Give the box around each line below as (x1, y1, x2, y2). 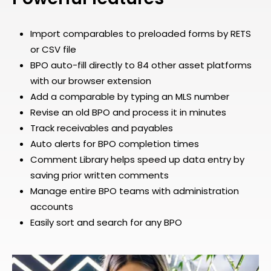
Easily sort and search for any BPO (30, 215, 182, 229)
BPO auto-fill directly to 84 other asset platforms (30, 58, 252, 71)
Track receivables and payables (30, 121, 173, 134)
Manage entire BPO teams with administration (30, 184, 239, 197)
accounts (30, 200, 73, 213)
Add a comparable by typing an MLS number (30, 90, 229, 103)
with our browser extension (30, 74, 151, 87)
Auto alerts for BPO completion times (30, 137, 199, 150)
